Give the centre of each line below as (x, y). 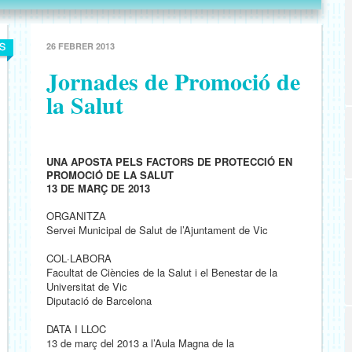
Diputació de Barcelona (99, 301)
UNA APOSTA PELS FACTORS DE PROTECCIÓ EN (169, 161)
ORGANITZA (76, 216)
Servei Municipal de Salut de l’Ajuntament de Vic (157, 230)
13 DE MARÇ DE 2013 (98, 188)
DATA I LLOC (76, 329)
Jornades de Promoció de (173, 81)
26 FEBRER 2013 (81, 46)
